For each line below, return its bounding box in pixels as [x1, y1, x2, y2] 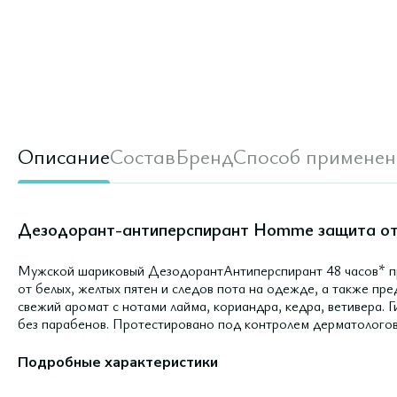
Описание [18, 142, 110, 170]
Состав [110, 142, 175, 170]
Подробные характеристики [18, 353, 218, 372]
